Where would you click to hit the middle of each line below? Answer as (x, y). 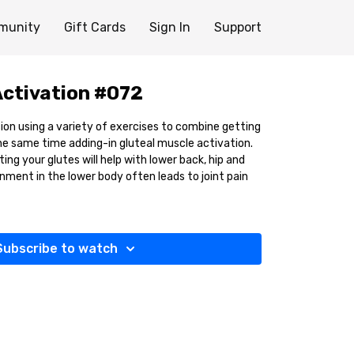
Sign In (170, 27)
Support (238, 27)
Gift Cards (95, 27)
